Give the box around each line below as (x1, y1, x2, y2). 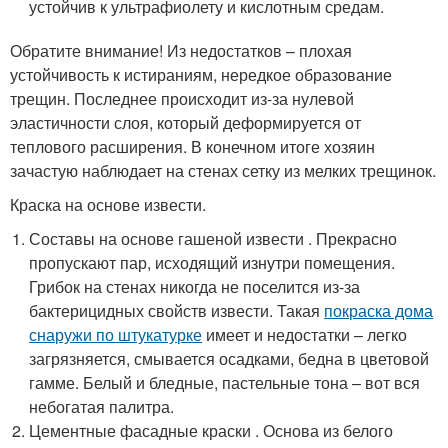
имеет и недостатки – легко (202, 323, 408, 347)
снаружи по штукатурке (29, 323, 203, 347)
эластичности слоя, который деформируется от (10, 111, 361, 135)
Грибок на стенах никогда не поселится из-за (29, 275, 361, 299)
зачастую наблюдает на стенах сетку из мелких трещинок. (10, 159, 436, 183)
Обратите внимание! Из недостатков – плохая (10, 39, 352, 63)
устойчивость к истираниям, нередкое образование (10, 63, 392, 87)
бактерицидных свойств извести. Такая (29, 299, 325, 323)
